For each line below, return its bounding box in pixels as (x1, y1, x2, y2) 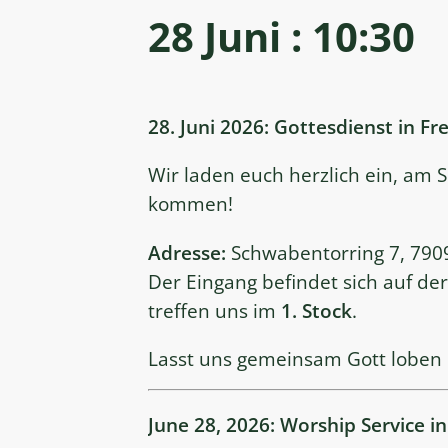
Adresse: (148, 238, 226, 266)
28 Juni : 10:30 (148, 8, 415, 64)
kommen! (148, 190, 233, 218)
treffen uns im (148, 296, 281, 324)
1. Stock (281, 296, 352, 324)
